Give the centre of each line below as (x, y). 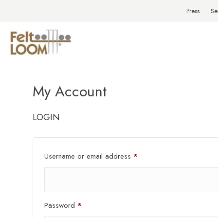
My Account (70, 91)
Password (61, 206)
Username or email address (89, 156)
